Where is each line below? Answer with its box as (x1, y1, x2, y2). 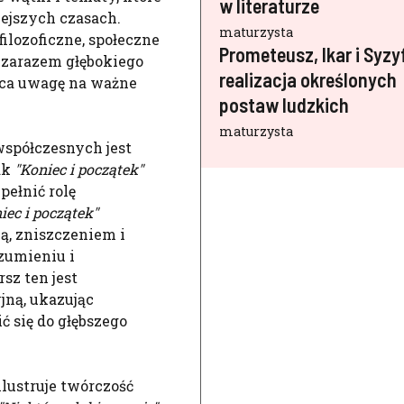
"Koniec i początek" (14, 160, 143, 179)
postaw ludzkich (219, 93, 350, 116)
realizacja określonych (219, 68, 398, 91)
